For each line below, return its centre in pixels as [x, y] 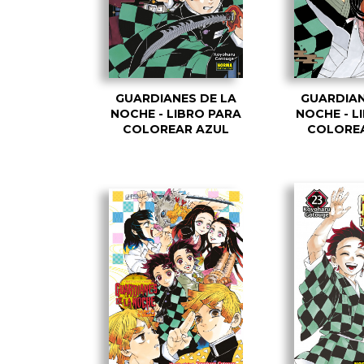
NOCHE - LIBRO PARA [175, 113]
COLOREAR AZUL [175, 129]
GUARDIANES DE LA [175, 98]
